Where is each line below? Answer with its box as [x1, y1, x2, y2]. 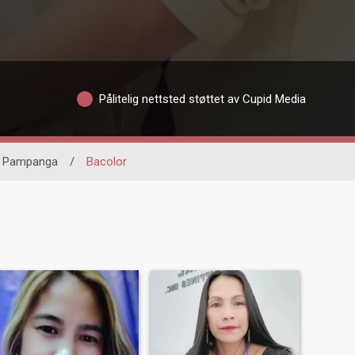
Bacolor [86, 155, 127, 169]
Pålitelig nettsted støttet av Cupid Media [98, 91, 306, 106]
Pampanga [2, 155, 58, 169]
